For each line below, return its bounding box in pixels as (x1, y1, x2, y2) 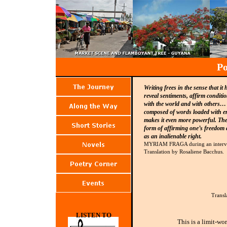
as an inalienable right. (144, 133, 202, 140)
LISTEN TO (75, 211, 111, 219)
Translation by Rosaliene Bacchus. (144, 148, 224, 155)
